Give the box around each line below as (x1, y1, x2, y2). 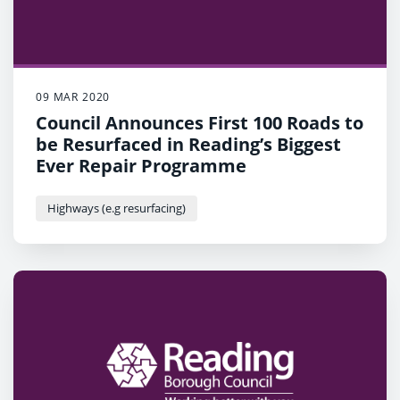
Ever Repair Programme (36, 154, 246, 179)
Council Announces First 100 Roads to (36, 111, 363, 136)
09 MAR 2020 (36, 89, 111, 105)
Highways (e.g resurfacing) (47, 200, 186, 217)
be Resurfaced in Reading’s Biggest (36, 132, 341, 157)
